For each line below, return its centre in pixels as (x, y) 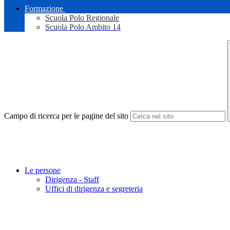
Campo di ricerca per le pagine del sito (66, 116)
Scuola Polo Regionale (82, 18)
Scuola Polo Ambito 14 (83, 27)
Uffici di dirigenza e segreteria (94, 189)
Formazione (44, 9)
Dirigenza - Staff (72, 180)
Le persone (43, 170)
